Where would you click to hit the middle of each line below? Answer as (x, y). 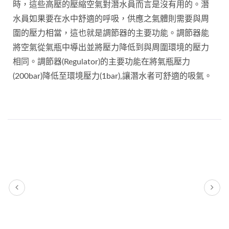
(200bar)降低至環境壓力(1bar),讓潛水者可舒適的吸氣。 (112, 76)
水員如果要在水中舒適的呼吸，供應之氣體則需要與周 (111, 19)
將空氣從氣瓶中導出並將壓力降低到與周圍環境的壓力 (111, 47)
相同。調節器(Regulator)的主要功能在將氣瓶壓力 (101, 62)
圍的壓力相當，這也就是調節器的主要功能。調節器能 (111, 33)
